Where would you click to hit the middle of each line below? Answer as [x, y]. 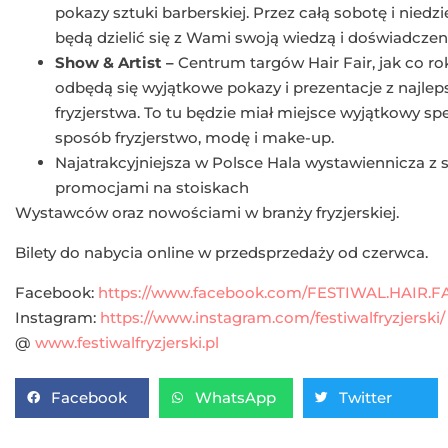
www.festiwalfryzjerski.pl [127, 342]
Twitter [366, 398]
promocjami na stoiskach [152, 187]
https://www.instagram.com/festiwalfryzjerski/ [272, 317]
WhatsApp [236, 398]
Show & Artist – [114, 62]
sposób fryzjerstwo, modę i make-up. [194, 137]
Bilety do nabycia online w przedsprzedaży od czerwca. [221, 252]
